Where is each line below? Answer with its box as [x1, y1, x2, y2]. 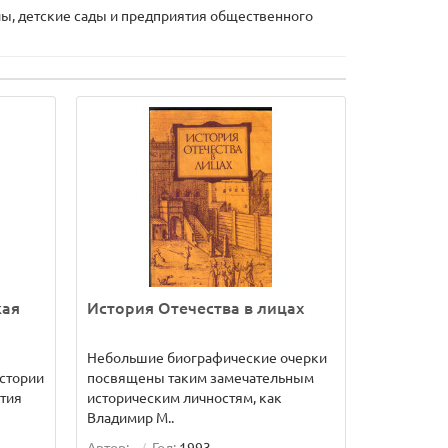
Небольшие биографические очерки [87, 350, 327, 366]
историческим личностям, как [87, 390, 282, 406]
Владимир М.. [87, 410, 174, 426]
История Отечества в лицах [87, 299, 304, 317]
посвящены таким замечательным [87, 370, 314, 386]
